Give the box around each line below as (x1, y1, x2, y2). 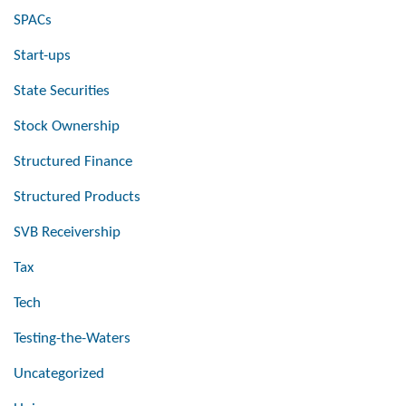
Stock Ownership (14, 119, 120, 135)
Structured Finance (14, 154, 132, 170)
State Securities (14, 83, 110, 100)
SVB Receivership (14, 225, 121, 241)
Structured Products (14, 189, 140, 206)
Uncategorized (14, 366, 104, 382)
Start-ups (14, 48, 71, 64)
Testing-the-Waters (14, 331, 130, 347)
